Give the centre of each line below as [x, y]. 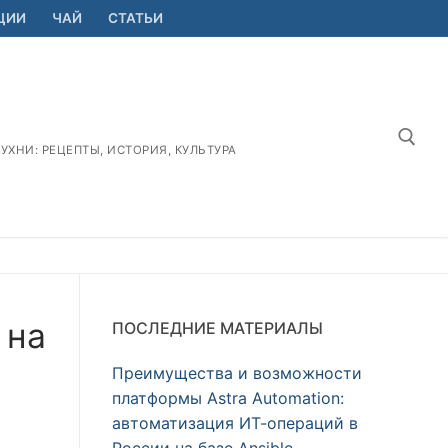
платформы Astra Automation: [228, 397]
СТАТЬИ [135, 18]
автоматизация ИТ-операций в [235, 422]
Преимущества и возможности [237, 372]
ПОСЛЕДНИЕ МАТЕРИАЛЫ [217, 327]
